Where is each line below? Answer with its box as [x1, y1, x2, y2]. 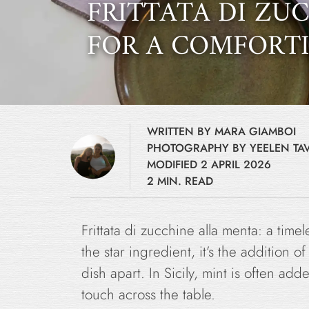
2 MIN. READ [147, 173, 213, 189]
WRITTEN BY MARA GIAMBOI [147, 123, 296, 139]
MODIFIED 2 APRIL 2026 [147, 157, 271, 172]
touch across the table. [81, 284, 215, 305]
